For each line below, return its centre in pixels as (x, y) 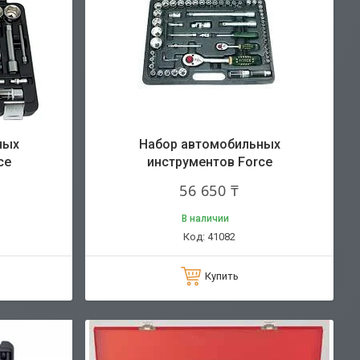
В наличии (205, 218)
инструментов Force (209, 162)
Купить (221, 276)
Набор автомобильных (209, 144)
